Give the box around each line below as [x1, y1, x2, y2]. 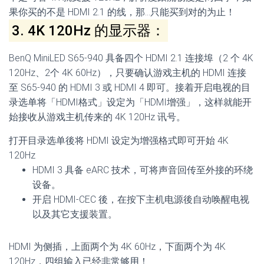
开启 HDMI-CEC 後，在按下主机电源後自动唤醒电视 [32, 194, 249, 205]
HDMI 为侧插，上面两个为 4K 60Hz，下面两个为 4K [9, 241, 226, 252]
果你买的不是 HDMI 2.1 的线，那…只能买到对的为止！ [9, 6, 235, 18]
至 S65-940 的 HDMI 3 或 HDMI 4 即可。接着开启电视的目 [9, 82, 250, 93]
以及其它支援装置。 [32, 209, 117, 220]
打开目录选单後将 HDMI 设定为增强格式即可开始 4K [9, 135, 229, 146]
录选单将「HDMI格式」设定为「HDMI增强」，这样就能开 [9, 97, 252, 108]
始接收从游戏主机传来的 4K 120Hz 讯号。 [9, 111, 186, 123]
